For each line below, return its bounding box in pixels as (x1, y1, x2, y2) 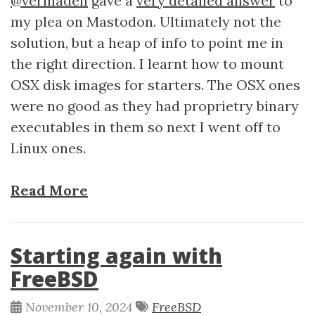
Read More (11, 181, 88, 199)
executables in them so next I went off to (11, 118, 281, 136)
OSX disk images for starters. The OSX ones (11, 76, 300, 94)
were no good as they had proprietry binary (11, 97, 299, 115)
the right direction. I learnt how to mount (11, 55, 284, 72)
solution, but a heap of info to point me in (11, 34, 283, 51)
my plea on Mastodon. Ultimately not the (11, 13, 281, 30)
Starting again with (11, 241, 222, 270)
